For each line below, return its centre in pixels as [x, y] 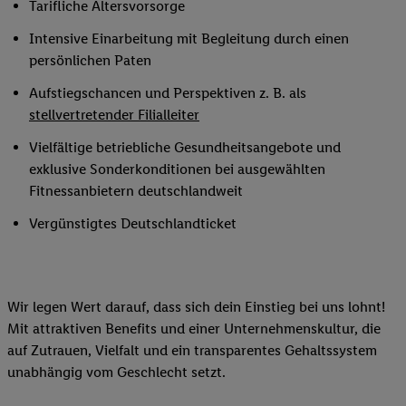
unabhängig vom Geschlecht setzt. [116, 372]
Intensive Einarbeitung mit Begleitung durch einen [189, 38]
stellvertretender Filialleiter [114, 114]
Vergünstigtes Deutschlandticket [135, 223]
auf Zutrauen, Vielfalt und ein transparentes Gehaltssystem [192, 350]
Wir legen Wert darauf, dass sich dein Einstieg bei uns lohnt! [196, 306]
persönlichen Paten [90, 60]
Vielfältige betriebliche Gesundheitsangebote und [185, 147]
